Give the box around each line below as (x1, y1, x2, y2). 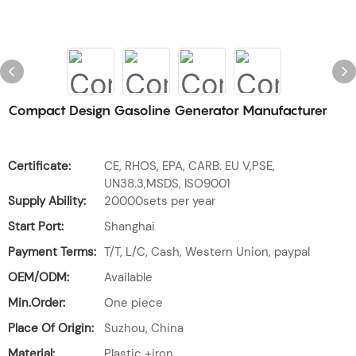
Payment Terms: (8, 244, 96, 260)
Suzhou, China (104, 320, 184, 336)
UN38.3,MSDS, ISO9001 (104, 176, 230, 192)
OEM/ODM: (8, 269, 69, 285)
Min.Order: (8, 295, 65, 311)
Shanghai (104, 219, 155, 234)
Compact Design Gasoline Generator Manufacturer (8, 103, 327, 118)
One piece (104, 295, 163, 311)
